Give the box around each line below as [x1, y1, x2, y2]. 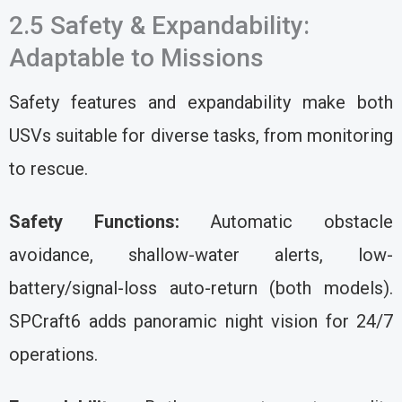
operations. [9, 343, 98, 365]
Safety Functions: [9, 210, 179, 232]
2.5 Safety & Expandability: [9, 10, 310, 40]
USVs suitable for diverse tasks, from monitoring [9, 124, 393, 146]
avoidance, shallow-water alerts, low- [9, 243, 393, 266]
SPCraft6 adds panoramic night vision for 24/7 [9, 310, 393, 332]
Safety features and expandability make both [9, 91, 393, 113]
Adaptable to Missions [9, 42, 264, 73]
